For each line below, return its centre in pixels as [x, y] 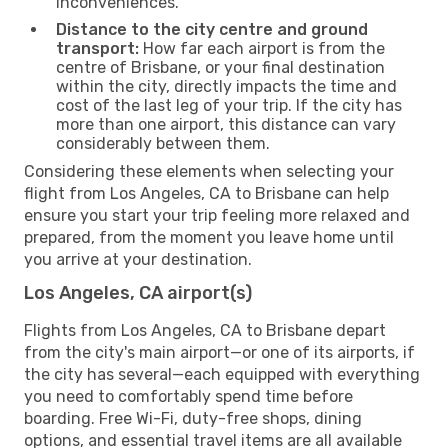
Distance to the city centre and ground [212, 29]
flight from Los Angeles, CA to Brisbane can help [206, 193]
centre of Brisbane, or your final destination [220, 67]
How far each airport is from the [262, 48]
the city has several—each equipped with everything [222, 374]
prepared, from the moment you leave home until [209, 237]
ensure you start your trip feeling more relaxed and [217, 215]
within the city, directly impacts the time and [226, 86]
